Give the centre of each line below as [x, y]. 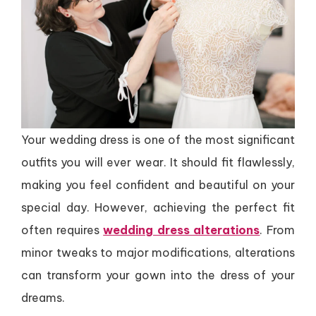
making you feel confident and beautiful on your [158, 185]
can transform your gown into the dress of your [158, 275]
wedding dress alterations [182, 230]
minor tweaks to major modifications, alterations [158, 253]
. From [278, 230]
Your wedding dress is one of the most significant [158, 140]
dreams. [43, 298]
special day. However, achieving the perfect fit [158, 207]
